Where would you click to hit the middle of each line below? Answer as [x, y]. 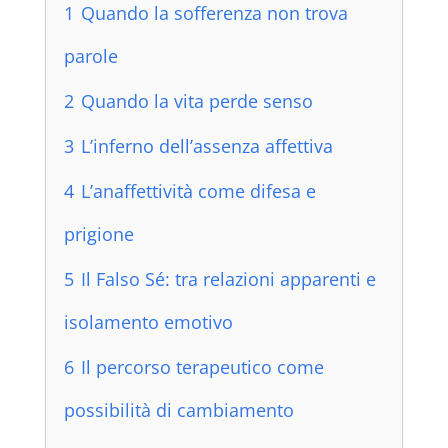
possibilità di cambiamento [178, 410]
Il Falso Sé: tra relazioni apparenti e [228, 279]
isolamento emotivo [148, 322]
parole [90, 56]
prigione [98, 234]
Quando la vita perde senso [196, 101]
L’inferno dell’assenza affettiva [206, 146]
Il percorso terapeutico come [202, 367]
